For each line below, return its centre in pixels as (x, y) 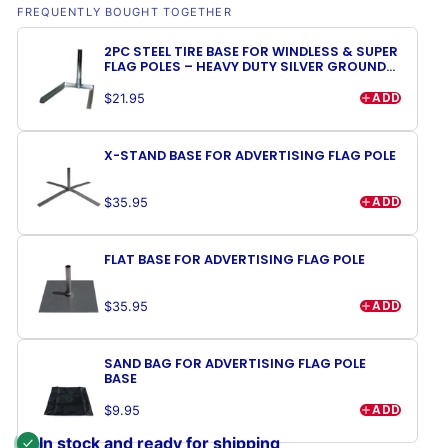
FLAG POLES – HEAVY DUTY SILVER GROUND (244, 67)
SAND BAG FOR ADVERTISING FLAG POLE (234, 364)
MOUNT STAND (153, 82)
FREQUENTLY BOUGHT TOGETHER (124, 12)
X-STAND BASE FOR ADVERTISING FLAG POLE (249, 156)
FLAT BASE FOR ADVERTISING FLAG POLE (234, 260)
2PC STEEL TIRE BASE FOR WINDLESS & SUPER (250, 52)
